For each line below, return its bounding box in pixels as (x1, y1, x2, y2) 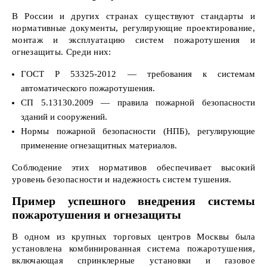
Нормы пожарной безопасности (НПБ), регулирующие (21, 126, 255, 136)
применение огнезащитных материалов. (21, 141, 177, 150)
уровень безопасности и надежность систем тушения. (12, 175, 232, 184)
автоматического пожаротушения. (21, 83, 155, 93)
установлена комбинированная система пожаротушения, (12, 244, 255, 253)
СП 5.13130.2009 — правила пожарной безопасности (21, 98, 255, 107)
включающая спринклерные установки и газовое (12, 256, 255, 265)
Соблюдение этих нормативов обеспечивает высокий (12, 163, 255, 172)
